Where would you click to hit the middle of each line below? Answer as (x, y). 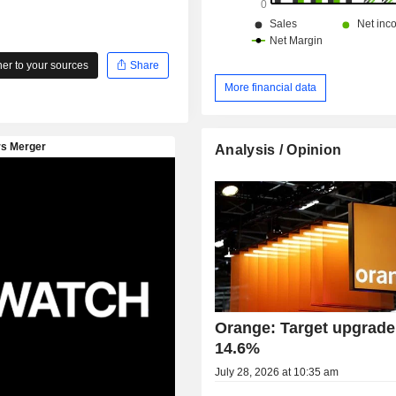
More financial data (271, 87)
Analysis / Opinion (278, 149)
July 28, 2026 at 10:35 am (277, 372)
